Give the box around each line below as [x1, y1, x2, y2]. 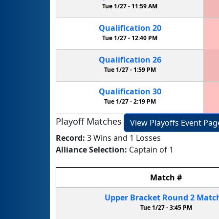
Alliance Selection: [56, 144, 129, 155]
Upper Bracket [104, 192, 160, 203]
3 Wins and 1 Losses [87, 132, 161, 143]
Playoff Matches [56, 115, 122, 128]
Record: [56, 132, 87, 143]
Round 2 [160, 192, 197, 203]
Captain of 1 [129, 144, 174, 155]
